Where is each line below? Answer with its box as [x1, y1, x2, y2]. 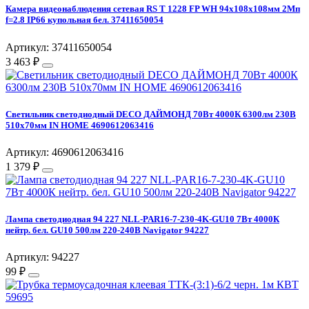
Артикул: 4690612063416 [6, 146, 123, 158]
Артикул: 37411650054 [6, 41, 112, 53]
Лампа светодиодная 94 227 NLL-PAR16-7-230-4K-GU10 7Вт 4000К [6, 214, 279, 225]
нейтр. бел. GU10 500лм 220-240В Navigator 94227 [6, 225, 209, 236]
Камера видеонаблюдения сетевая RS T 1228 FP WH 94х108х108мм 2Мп [6, 3, 300, 14]
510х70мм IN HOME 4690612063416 [6, 119, 154, 130]
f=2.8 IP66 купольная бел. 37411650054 [6, 14, 163, 26]
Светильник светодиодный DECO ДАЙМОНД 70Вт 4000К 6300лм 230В [6, 108, 296, 119]
